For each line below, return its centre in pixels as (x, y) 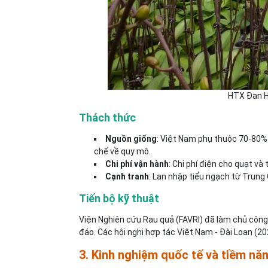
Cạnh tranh (127, 176)
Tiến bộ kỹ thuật (119, 198)
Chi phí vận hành (137, 164)
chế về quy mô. (122, 151)
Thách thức (107, 118)
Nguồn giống (131, 139)
